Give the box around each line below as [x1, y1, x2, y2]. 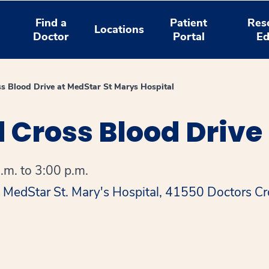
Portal [172, 29, 205, 44]
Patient [170, 15, 208, 30]
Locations [94, 22, 145, 37]
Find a [35, 15, 67, 30]
